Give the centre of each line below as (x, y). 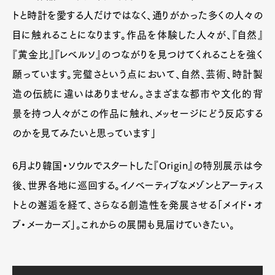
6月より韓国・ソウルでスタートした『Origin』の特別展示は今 (137, 165)
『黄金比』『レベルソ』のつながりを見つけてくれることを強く (137, 54)
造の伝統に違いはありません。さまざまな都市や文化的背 (137, 94)
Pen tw (186, 25)
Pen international (101, 25)
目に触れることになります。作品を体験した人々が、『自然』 (137, 35)
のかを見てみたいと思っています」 (84, 133)
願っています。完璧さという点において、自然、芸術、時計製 (137, 74)
